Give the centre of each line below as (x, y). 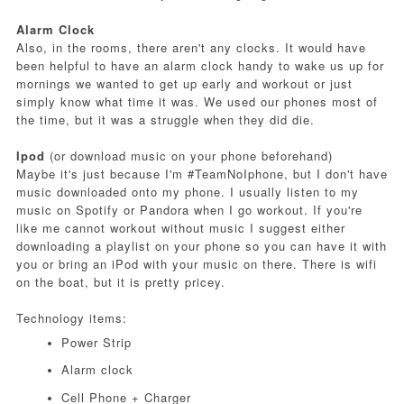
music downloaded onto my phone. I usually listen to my (187, 192)
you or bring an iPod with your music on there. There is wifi (196, 264)
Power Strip (96, 342)
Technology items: (71, 318)
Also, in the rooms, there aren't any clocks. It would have (191, 48)
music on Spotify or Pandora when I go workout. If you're (189, 210)
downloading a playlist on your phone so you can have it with (201, 246)
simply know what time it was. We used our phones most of (197, 102)
